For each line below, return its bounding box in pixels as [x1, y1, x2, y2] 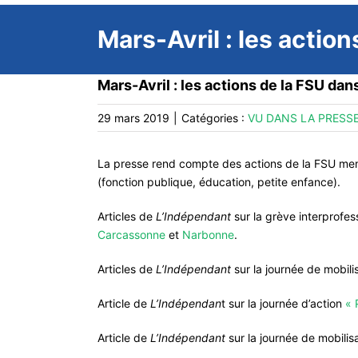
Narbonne [182, 228, 234, 241]
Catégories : [181, 111, 248, 125]
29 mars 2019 [97, 111, 169, 125]
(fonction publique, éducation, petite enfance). [97, 175, 340, 189]
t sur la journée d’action [221, 296, 345, 310]
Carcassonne [97, 228, 165, 241]
